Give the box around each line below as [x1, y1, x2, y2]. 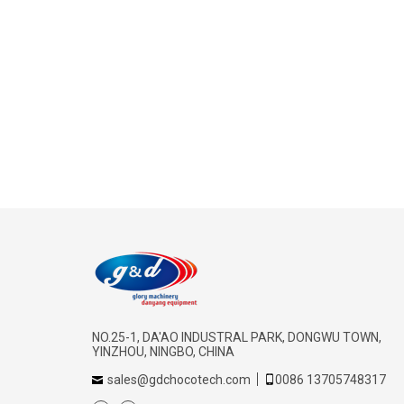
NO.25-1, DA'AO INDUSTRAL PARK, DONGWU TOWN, [92, 330, 381, 344]
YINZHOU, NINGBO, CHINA [92, 344, 234, 359]
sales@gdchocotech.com [107, 372, 251, 387]
